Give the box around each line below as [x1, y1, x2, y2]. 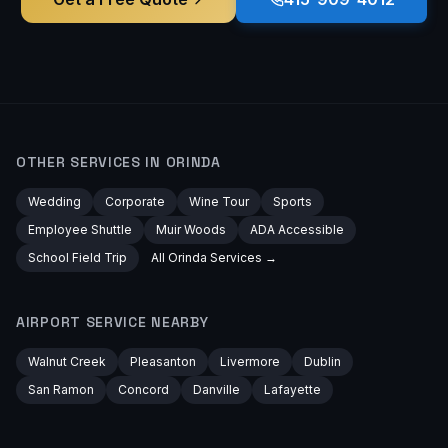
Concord [118, 382, 169, 397]
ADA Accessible [250, 222, 344, 237]
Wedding [28, 194, 81, 209]
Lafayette [264, 382, 321, 397]
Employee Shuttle [28, 222, 132, 237]
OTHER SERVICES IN [16, 153, 166, 171]
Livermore [220, 354, 280, 369]
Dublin [304, 354, 341, 369]
